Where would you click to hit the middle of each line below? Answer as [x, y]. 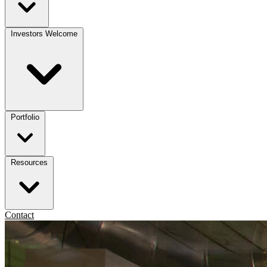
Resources [29, 162]
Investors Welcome [44, 33]
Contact [19, 215]
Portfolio [25, 117]
